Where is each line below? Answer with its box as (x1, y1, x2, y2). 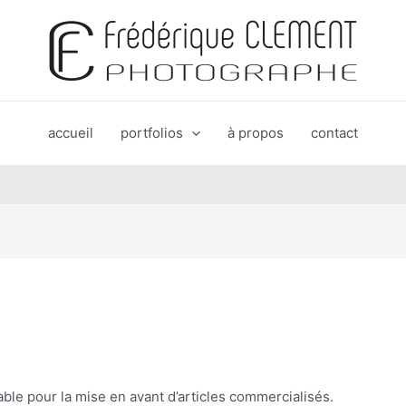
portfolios (121, 124, 183, 141)
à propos (227, 124, 284, 141)
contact (311, 124, 358, 141)
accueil (48, 124, 93, 141)
